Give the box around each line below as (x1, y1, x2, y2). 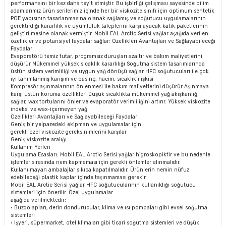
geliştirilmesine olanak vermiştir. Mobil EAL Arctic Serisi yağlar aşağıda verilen (11, 30, 208, 37)
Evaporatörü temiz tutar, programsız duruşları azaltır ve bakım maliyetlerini (11, 53, 202, 60)
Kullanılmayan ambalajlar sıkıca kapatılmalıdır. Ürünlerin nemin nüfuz (11, 166, 189, 173)
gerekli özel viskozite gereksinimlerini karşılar (11, 129, 127, 135)
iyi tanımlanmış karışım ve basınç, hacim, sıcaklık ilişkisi (11, 76, 153, 82)
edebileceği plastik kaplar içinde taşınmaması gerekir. (11, 174, 147, 181)
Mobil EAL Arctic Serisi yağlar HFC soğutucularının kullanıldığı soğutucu (11, 182, 196, 188)
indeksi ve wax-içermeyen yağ (11, 106, 87, 112)
